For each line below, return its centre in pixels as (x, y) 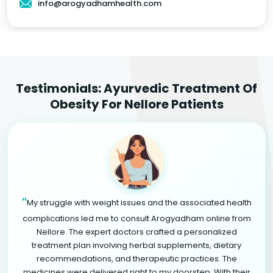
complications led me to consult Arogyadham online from (136, 218)
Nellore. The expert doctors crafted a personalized (136, 232)
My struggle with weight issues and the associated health (139, 202)
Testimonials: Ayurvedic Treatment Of (136, 88)
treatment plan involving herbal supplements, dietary (136, 245)
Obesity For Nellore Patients (136, 104)
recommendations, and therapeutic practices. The (136, 258)
